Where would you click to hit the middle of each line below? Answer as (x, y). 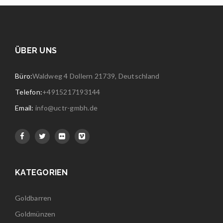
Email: (25, 108)
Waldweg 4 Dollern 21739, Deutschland (96, 76)
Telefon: (29, 92)
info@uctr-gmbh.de (66, 108)
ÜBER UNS (36, 50)
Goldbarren (33, 198)
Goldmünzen (35, 214)
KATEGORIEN (42, 172)
